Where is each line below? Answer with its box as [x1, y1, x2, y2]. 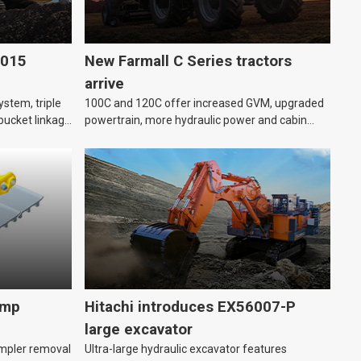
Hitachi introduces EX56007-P [85, 298, 296, 317]
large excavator [85, 321, 193, 339]
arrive [85, 75, 124, 93]
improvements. [85, 131, 162, 144]
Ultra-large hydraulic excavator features [85, 342, 287, 356]
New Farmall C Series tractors [85, 52, 292, 71]
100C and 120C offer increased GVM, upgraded [85, 97, 324, 110]
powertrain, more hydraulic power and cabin [85, 114, 307, 127]
